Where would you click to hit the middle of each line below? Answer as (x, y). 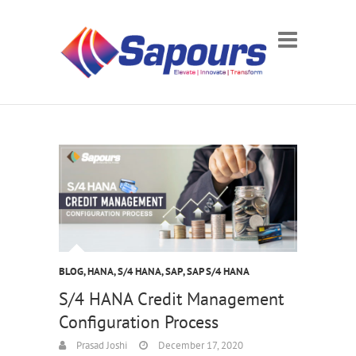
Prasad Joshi (101, 345)
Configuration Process (139, 321)
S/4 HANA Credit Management (171, 298)
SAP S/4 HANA (218, 271)
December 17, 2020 (199, 345)
